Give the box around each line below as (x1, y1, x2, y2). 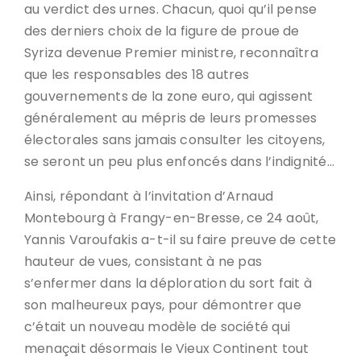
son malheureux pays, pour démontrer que (24, 296, 301, 314)
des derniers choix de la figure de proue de (24, 22, 300, 40)
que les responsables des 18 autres (24, 65, 250, 84)
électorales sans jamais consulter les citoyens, (24, 131, 326, 149)
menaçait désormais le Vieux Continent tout (24, 339, 309, 358)
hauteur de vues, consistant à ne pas (24, 252, 263, 271)
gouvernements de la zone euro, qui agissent (24, 87, 313, 106)
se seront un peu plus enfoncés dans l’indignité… (24, 152, 334, 171)
